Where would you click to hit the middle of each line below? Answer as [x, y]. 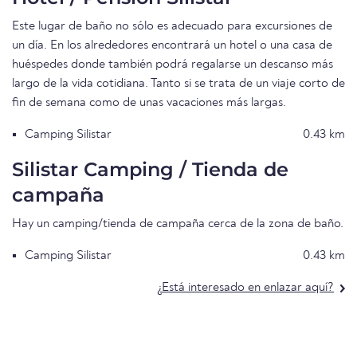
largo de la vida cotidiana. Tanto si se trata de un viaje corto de [178, 84]
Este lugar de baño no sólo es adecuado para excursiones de [172, 27]
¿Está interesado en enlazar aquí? [245, 288]
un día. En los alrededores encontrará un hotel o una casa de [172, 46]
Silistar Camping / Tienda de [150, 170]
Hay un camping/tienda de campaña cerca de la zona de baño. [178, 224]
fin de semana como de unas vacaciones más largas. [149, 103]
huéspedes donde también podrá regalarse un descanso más [173, 65]
